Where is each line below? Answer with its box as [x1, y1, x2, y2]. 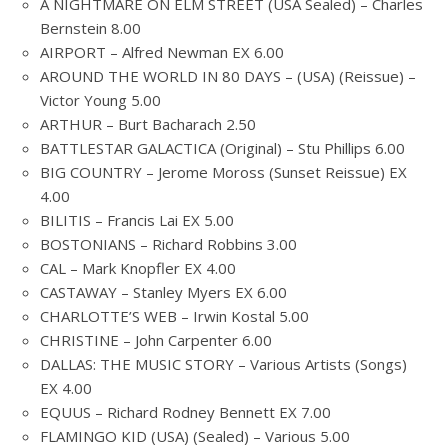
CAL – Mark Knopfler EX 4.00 [40, 258, 236, 278]
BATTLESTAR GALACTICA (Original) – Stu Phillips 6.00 [40, 138, 405, 158]
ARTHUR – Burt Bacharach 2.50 [40, 114, 256, 134]
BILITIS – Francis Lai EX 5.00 [40, 210, 234, 230]
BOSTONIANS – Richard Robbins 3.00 [40, 234, 297, 254]
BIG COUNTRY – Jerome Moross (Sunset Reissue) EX [40, 162, 407, 182]
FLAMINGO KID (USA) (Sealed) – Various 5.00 [40, 426, 350, 446]
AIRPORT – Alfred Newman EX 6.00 [40, 42, 284, 62]
